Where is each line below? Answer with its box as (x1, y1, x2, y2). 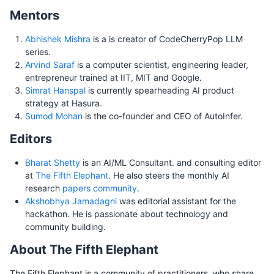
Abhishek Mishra (25, 33, 91, 44)
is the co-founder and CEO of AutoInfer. (83, 110, 243, 121)
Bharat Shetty (25, 157, 80, 168)
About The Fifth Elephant (10, 242, 158, 257)
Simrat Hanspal (25, 84, 86, 95)
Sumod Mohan (25, 110, 83, 121)
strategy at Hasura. (25, 97, 102, 108)
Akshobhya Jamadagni (25, 195, 117, 206)
